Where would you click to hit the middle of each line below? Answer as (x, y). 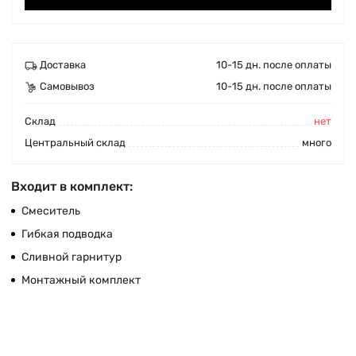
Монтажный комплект (81, 280)
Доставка (63, 65)
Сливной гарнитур (72, 257)
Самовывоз (67, 86)
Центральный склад (75, 143)
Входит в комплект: (72, 186)
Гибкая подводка (67, 234)
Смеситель (51, 211)
